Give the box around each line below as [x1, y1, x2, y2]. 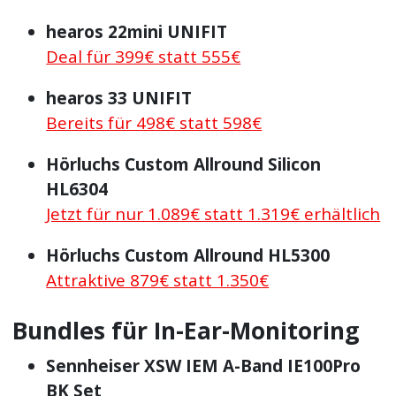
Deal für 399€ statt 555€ [46, 44, 241, 68]
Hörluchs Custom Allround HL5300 [46, 243, 331, 267]
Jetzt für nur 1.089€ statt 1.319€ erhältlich [46, 202, 381, 225]
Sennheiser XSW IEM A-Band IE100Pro [46, 354, 362, 377]
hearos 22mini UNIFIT [46, 19, 228, 43]
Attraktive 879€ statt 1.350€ [46, 268, 270, 292]
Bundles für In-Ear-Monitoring [12, 315, 361, 347]
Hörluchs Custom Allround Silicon [46, 152, 322, 176]
